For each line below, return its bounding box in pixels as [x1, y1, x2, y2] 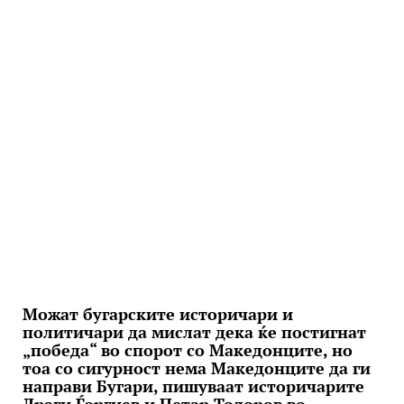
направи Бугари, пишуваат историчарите [23, 375, 364, 397]
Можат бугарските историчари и [23, 303, 293, 325]
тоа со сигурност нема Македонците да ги [23, 357, 371, 379]
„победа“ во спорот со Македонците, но [23, 339, 353, 361]
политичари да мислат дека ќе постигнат [23, 321, 366, 343]
